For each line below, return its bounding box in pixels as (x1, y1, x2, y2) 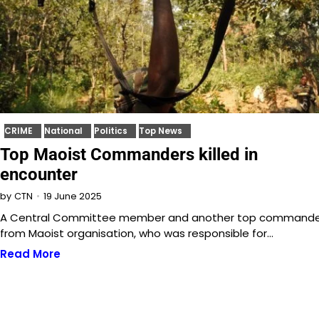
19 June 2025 (43, 189, 102, 202)
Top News (139, 125, 182, 137)
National (44, 125, 83, 137)
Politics (94, 125, 127, 137)
